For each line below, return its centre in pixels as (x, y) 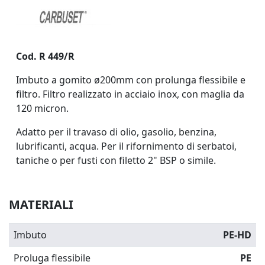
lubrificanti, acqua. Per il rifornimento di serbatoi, (126, 146)
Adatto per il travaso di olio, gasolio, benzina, (116, 132)
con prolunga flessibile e (191, 80)
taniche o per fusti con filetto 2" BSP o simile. (116, 160)
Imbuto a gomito (55, 80)
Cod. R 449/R (45, 56)
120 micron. (42, 108)
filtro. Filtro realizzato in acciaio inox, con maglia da (130, 94)
